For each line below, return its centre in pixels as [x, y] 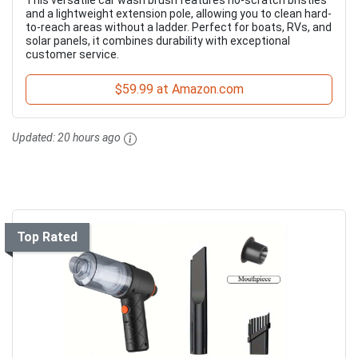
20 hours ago [89, 138]
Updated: [35, 138]
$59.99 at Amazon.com [179, 89]
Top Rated [47, 237]
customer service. [72, 55]
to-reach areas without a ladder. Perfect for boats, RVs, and [179, 28]
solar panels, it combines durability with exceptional [158, 41]
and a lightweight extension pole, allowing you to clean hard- [179, 14]
